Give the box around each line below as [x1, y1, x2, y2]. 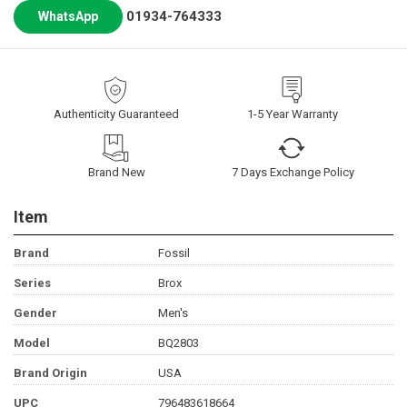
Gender [14, 306, 57, 321]
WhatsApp [38, 9, 98, 25]
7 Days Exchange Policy [232, 165, 354, 180]
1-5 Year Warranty [247, 107, 338, 122]
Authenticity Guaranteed [54, 107, 179, 122]
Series [14, 276, 51, 291]
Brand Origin [14, 366, 87, 381]
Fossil [157, 246, 190, 261]
